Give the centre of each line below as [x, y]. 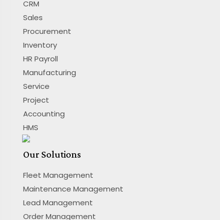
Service [36, 86]
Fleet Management [58, 175]
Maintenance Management [73, 189]
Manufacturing [49, 72]
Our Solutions [52, 154]
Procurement [47, 31]
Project [36, 100]
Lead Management [58, 203]
